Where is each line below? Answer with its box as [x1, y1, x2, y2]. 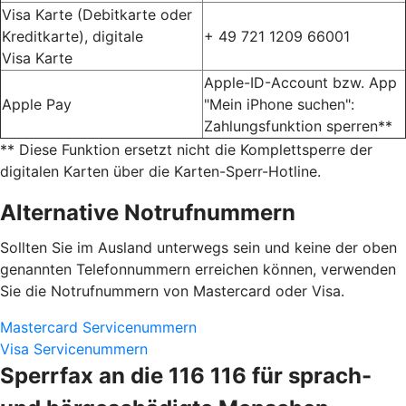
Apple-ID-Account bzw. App [204, 72, 397, 92]
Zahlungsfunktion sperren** [204, 116, 392, 135]
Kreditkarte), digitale [2, 26, 143, 45]
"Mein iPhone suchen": [204, 94, 354, 113]
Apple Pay [2, 94, 72, 113]
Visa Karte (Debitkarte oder [2, 5, 192, 24]
